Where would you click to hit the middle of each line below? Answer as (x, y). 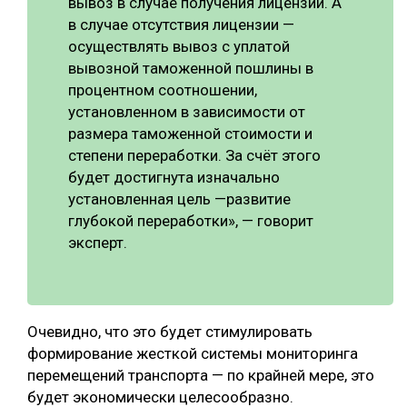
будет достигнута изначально (174, 177)
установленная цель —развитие (179, 199)
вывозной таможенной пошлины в (191, 68)
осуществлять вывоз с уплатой (179, 46)
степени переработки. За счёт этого (194, 155)
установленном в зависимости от (187, 111)
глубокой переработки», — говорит (191, 220)
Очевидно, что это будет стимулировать (170, 331)
